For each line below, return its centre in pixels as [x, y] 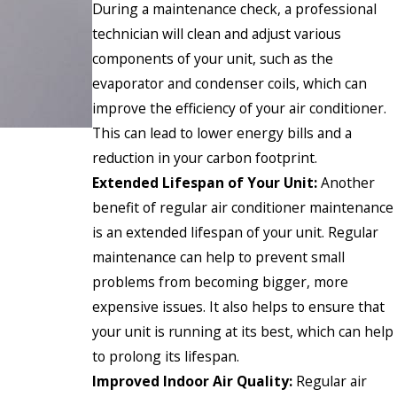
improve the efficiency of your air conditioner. [239, 109]
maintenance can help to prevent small [218, 257]
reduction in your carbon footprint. [205, 158]
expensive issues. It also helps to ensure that [238, 307]
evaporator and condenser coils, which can [230, 84]
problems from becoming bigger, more [220, 282]
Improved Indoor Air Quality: [194, 381]
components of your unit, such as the [213, 59]
